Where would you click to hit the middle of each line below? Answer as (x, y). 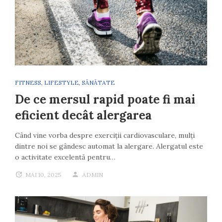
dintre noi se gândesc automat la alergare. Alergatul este (109, 146)
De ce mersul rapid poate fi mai (105, 99)
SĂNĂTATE (98, 82)
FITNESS (28, 82)
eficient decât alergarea (83, 115)
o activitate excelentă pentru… (65, 157)
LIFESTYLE (61, 82)
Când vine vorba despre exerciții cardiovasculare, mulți (105, 135)
